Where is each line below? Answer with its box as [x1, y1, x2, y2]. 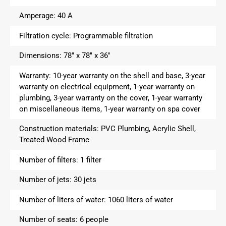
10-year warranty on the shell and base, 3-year [52, 71, 205, 80]
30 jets [73, 175, 96, 185]
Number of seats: [19, 215, 80, 224]
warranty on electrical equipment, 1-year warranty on [19, 82, 195, 91]
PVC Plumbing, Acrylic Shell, [100, 124, 196, 134]
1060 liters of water [107, 195, 173, 204]
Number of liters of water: [19, 195, 108, 204]
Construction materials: [19, 124, 101, 134]
